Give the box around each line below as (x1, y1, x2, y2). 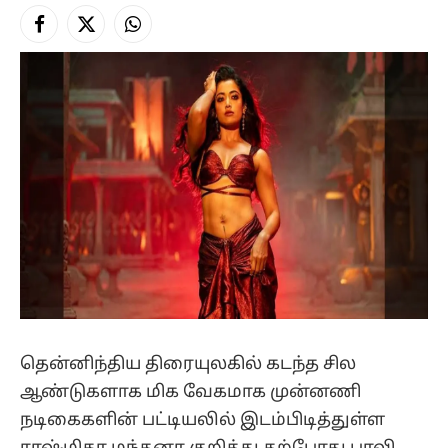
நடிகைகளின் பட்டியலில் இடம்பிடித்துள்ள (20, 409, 385, 431)
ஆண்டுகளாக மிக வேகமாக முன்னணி (20, 381, 361, 403)
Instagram (131, 24, 198, 42)
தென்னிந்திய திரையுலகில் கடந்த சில (20, 353, 356, 375)
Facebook (37, 24, 103, 42)
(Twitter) (84, 45, 140, 63)
